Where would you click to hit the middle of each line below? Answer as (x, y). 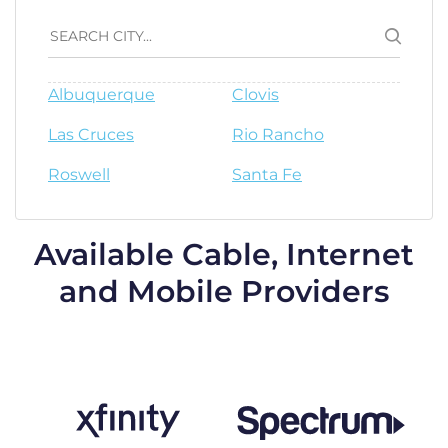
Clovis (255, 94)
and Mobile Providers (224, 291)
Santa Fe (267, 174)
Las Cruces (91, 134)
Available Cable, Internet (224, 254)
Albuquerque (101, 94)
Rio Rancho (278, 134)
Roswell (79, 174)
